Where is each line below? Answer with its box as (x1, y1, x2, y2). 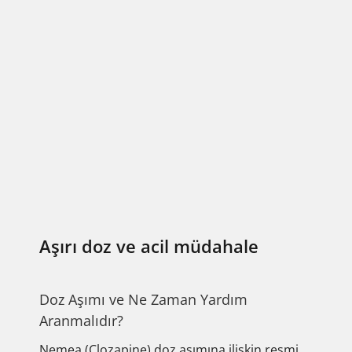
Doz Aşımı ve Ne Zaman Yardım (39, 290, 247, 309)
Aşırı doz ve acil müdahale (39, 234, 258, 258)
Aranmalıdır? (39, 311, 123, 330)
